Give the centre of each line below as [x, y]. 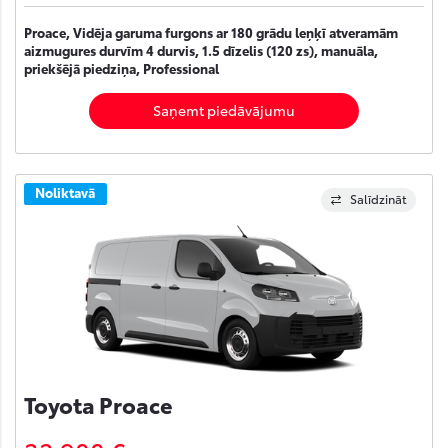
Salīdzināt [378, 198]
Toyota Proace [98, 403]
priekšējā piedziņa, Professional [121, 68]
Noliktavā [65, 192]
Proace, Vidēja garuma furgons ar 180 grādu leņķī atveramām [211, 32]
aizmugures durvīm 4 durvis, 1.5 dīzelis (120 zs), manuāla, [201, 50]
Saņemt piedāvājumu [224, 109]
